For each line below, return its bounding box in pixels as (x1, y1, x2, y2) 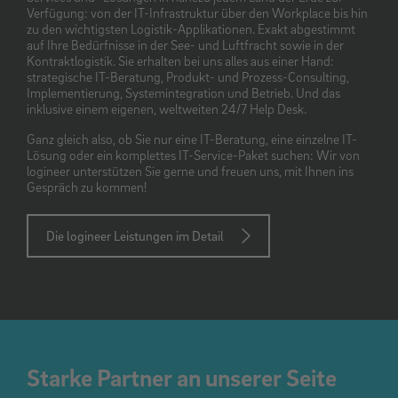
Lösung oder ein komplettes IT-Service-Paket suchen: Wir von (27, 146, 360, 163)
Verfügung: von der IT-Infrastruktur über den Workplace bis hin (27, 4, 368, 20)
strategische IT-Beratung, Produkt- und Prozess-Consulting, (27, 68, 349, 84)
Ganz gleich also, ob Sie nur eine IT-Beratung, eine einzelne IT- (27, 130, 357, 147)
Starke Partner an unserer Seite (27, 362, 337, 392)
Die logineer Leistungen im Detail (46, 227, 224, 243)
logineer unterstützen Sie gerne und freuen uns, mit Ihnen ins (27, 162, 354, 179)
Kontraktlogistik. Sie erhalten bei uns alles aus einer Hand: (27, 52, 334, 68)
